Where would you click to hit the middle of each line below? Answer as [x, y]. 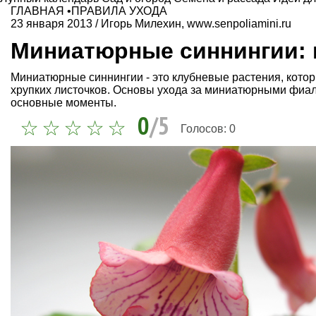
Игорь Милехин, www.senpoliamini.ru [196, 24]
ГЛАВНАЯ [37, 11]
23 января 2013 [51, 24]
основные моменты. [63, 103]
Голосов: [205, 128]
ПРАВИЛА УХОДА [119, 11]
